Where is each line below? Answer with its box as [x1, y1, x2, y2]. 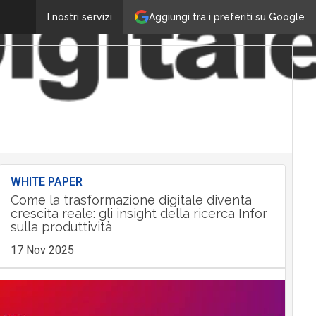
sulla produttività [10, 219, 112, 234]
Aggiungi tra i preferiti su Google [149, 11, 305, 23]
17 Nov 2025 [10, 243, 74, 257]
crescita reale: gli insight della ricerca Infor [10, 206, 267, 221]
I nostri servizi [47, 11, 112, 23]
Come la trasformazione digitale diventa [10, 193, 252, 207]
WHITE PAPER [10, 175, 83, 188]
